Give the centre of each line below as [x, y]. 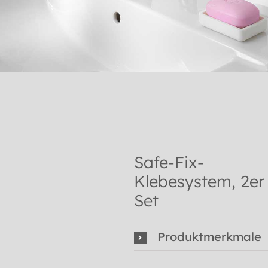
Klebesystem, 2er [199, 182]
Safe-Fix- [169, 162]
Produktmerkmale [209, 237]
